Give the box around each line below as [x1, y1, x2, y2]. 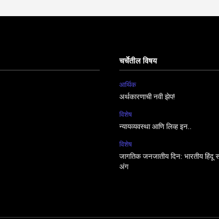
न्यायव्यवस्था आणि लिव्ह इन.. [119, 123, 192, 131]
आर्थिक [119, 80, 136, 89]
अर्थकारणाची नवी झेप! [119, 93, 175, 102]
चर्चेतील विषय [119, 57, 157, 66]
